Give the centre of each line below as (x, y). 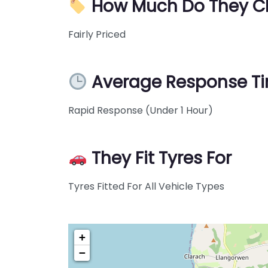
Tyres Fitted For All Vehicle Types (146, 186)
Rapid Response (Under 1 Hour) (141, 110)
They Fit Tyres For (161, 158)
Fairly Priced (97, 34)
